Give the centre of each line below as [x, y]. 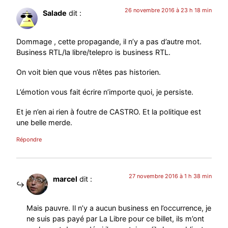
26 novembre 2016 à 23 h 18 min [168, 10]
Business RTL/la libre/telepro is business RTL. [94, 52]
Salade [55, 13]
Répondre [29, 140]
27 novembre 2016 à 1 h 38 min [170, 176]
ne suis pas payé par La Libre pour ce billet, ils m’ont [116, 218]
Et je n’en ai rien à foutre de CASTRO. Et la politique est [109, 112]
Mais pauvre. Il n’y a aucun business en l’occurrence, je [119, 208]
